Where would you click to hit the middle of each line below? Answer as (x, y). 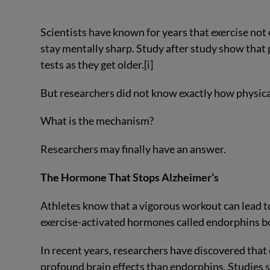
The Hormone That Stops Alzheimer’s (130, 177)
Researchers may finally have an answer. (133, 149)
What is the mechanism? (97, 121)
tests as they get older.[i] (97, 64)
